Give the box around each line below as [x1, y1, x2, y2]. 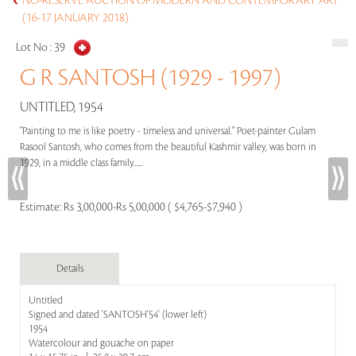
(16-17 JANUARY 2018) [22, 12, 129, 25]
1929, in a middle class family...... [20, 157, 145, 168]
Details [56, 263, 83, 274]
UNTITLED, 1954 [20, 100, 103, 114]
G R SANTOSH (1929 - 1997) [20, 65, 281, 91]
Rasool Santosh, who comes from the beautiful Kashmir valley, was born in [20, 141, 316, 153]
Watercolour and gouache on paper [29, 338, 174, 349]
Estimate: [20, 201, 64, 214]
